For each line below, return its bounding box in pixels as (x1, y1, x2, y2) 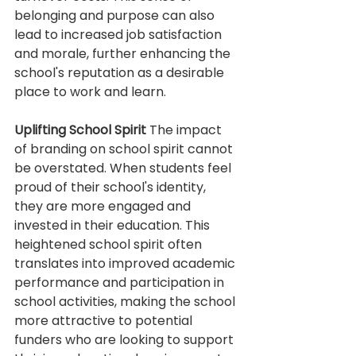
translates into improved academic (14, 254, 238, 273)
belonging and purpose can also (14, 6, 218, 25)
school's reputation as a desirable (14, 64, 227, 83)
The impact (146, 121, 225, 140)
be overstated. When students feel (14, 159, 234, 178)
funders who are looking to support (14, 331, 237, 350)
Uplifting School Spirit (14, 121, 146, 140)
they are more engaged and (14, 197, 194, 216)
